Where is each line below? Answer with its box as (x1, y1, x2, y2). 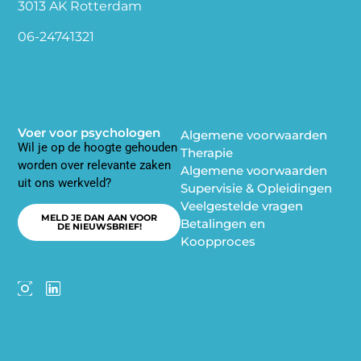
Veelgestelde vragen (180, 198, 303, 214)
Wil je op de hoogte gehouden (18, 140, 178, 156)
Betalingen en (180, 216, 265, 232)
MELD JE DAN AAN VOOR (41, 211, 158, 223)
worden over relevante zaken (18, 158, 172, 173)
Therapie (180, 145, 233, 161)
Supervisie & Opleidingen (180, 180, 332, 197)
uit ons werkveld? (18, 176, 112, 191)
